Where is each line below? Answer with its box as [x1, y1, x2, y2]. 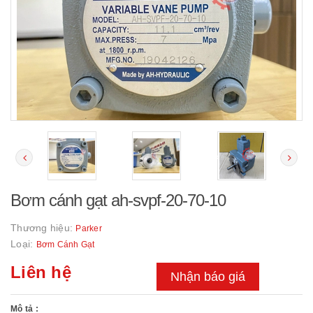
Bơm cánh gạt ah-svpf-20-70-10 [10, 191, 226, 210]
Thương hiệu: [10, 222, 76, 233]
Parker [75, 224, 102, 233]
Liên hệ [10, 263, 71, 282]
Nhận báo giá [170, 270, 245, 284]
